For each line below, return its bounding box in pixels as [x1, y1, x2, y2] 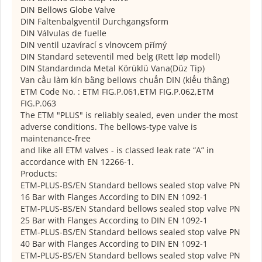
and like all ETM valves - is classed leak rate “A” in [20, 144, 214, 156]
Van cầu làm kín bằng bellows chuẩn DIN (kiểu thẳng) [20, 74, 229, 86]
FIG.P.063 [20, 98, 56, 109]
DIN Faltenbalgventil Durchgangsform [20, 16, 168, 27]
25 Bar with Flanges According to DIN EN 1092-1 [20, 215, 208, 226]
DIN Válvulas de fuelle [20, 27, 106, 39]
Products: [20, 168, 57, 180]
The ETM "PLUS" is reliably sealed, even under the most [20, 109, 238, 121]
